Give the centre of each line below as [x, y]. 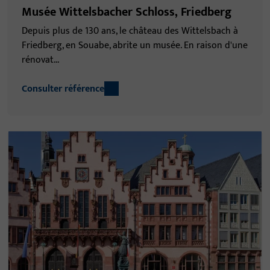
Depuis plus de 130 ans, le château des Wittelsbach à [130, 31]
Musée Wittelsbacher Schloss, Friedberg [127, 12]
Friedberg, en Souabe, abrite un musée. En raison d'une [135, 45]
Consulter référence [63, 89]
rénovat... [40, 60]
